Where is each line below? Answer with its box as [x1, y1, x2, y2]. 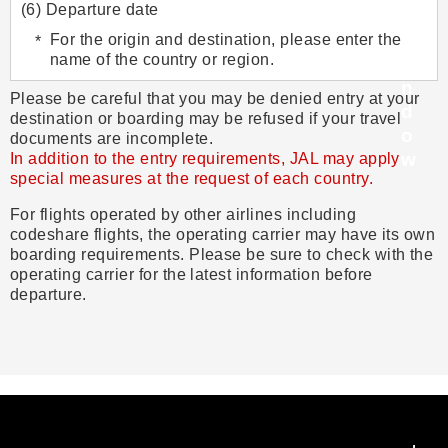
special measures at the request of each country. [10, 170, 383, 188]
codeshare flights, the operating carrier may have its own [10, 226, 436, 244]
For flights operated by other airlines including [10, 206, 357, 224]
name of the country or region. [49, 51, 275, 69]
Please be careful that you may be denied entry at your [10, 90, 420, 108]
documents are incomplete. [10, 130, 213, 148]
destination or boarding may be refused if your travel [10, 110, 402, 128]
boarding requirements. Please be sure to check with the [10, 246, 434, 264]
